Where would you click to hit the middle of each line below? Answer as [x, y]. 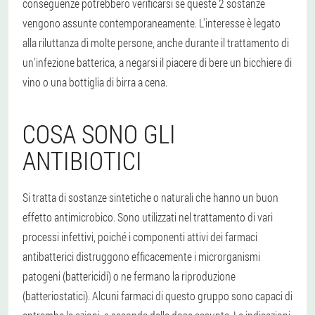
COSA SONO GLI [99, 133]
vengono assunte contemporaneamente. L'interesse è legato [152, 22]
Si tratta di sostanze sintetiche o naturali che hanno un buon [150, 197]
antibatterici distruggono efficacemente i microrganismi [141, 256]
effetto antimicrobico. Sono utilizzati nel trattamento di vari [148, 217]
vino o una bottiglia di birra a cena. [95, 82]
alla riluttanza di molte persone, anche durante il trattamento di [156, 42]
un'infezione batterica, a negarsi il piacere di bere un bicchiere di [157, 62]
